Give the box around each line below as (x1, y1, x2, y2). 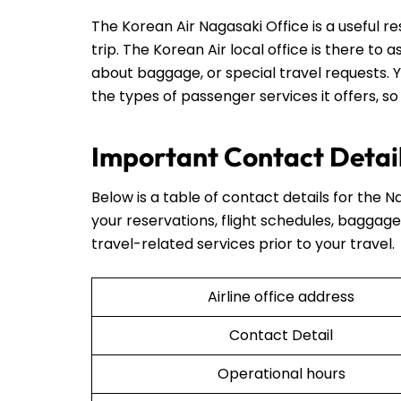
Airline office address (208, 286, 354, 307)
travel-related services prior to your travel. (91, 233, 395, 254)
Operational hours (217, 363, 346, 384)
